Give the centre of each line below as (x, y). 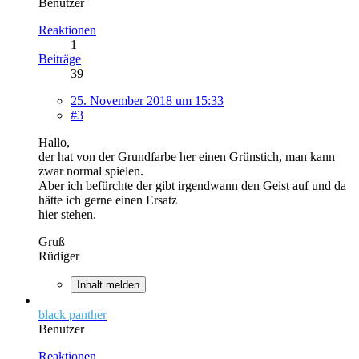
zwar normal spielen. (91, 171)
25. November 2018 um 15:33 (147, 100)
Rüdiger (59, 256)
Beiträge (60, 58)
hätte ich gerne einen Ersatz (108, 200)
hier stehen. (67, 214)
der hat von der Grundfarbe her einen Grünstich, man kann (187, 156)
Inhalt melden (108, 284)
